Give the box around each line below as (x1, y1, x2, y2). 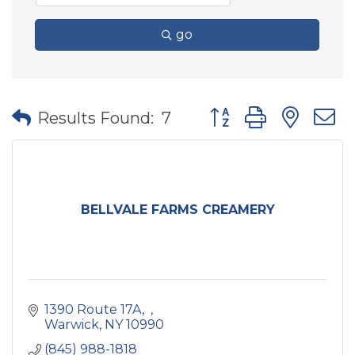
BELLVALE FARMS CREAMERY (80, 202, 275, 217)
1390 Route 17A (44, 302, 142, 317)
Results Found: (37, 108, 154, 128)
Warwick (44, 317, 99, 332)
